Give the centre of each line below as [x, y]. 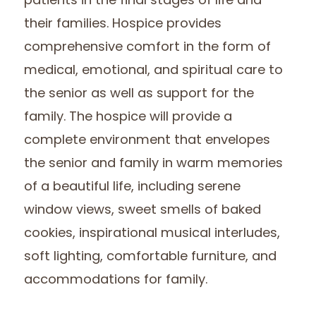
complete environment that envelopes [147, 141]
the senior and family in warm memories [154, 164]
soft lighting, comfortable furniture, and [151, 257]
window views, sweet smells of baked [143, 211]
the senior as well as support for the [139, 95]
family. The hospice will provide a [128, 118]
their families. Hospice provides [123, 25]
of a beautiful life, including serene [133, 188]
